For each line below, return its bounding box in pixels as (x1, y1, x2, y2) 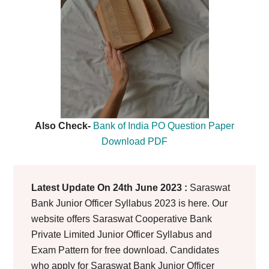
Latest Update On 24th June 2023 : (31, 183, 188, 193)
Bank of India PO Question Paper (93, 121, 234, 131)
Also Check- (35, 121, 93, 131)
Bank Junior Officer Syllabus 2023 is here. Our (31, 198, 228, 208)
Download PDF (101, 136, 168, 147)
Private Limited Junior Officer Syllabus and (31, 229, 213, 240)
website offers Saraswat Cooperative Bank (31, 214, 213, 224)
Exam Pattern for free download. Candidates (31, 245, 220, 255)
